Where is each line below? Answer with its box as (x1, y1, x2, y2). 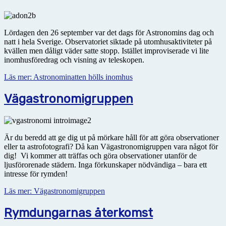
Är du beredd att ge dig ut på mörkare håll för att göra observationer (4, 133, 219, 142)
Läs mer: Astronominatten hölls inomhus (4, 72, 133, 81)
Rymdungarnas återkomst (4, 205, 153, 220)
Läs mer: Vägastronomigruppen (4, 186, 105, 195)
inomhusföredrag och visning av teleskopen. (4, 55, 146, 64)
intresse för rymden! (4, 169, 68, 178)
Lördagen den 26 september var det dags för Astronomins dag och (4, 28, 214, 37)
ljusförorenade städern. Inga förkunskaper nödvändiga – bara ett (4, 160, 207, 169)
